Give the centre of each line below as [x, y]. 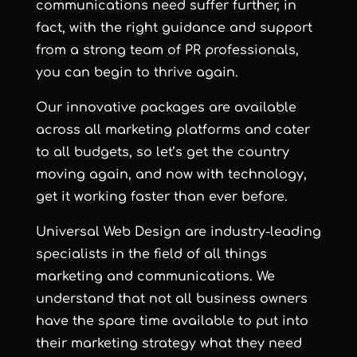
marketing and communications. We [155, 276]
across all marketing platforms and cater [173, 129]
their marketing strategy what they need [169, 343]
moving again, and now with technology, [171, 174]
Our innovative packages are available [166, 107]
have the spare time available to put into [172, 321]
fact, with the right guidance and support [174, 27]
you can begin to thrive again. [137, 72]
